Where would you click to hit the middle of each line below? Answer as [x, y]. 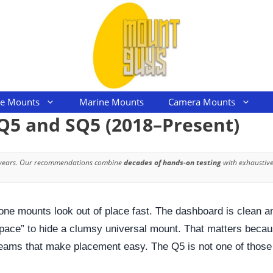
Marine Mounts [112, 102]
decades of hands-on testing [172, 162]
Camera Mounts [202, 102]
